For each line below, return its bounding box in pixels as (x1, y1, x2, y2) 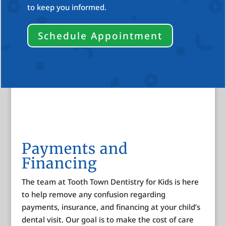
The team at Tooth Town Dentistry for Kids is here (21, 177, 199, 187)
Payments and (21, 139, 128, 158)
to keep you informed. (27, 2, 106, 12)
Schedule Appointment (37, 29, 162, 42)
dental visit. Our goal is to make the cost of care (21, 214, 194, 225)
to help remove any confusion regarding (21, 189, 165, 200)
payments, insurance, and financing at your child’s (21, 202, 200, 212)
